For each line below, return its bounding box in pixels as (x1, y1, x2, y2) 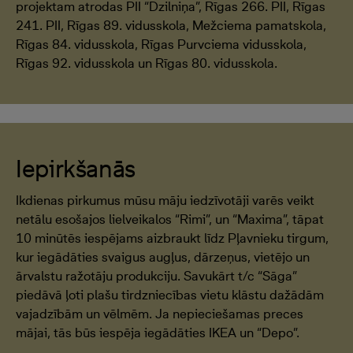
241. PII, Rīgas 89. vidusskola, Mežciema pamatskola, (16, 17, 326, 33)
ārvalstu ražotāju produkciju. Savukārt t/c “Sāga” (16, 268, 297, 284)
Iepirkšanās (16, 154, 136, 183)
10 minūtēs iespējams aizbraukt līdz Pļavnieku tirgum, (16, 230, 329, 246)
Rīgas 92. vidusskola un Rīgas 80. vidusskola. (16, 55, 277, 71)
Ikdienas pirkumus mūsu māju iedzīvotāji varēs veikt (16, 192, 314, 208)
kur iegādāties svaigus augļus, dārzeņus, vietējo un (16, 249, 310, 265)
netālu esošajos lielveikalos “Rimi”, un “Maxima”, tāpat (16, 211, 324, 227)
